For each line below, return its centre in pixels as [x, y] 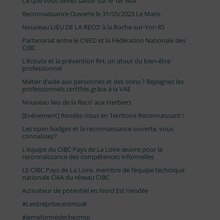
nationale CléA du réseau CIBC [66, 177]
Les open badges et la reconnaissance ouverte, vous [97, 128]
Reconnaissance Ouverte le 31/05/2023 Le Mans [91, 14]
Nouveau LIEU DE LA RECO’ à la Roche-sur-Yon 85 [93, 27]
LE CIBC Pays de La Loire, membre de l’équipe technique [103, 170]
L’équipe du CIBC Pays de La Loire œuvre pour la [92, 149]
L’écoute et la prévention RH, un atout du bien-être [96, 61]
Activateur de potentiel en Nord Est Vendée [85, 190]
